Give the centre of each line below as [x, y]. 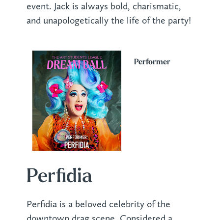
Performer [152, 63]
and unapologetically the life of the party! [109, 20]
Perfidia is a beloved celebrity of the [98, 204]
